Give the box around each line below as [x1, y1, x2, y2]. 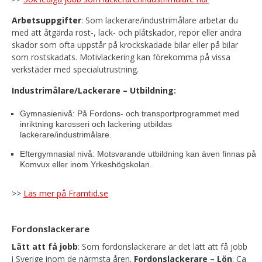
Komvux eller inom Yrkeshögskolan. [20, 160, 152, 169]
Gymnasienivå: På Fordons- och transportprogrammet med [20, 109, 239, 118]
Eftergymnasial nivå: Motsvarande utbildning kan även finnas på [20, 149, 256, 158]
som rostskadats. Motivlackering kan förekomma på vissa [12, 51, 230, 63]
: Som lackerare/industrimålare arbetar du [81, 15, 238, 26]
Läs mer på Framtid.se [23, 188, 108, 199]
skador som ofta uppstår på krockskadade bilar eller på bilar [12, 39, 238, 50]
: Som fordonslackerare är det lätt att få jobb [78, 241, 247, 252]
